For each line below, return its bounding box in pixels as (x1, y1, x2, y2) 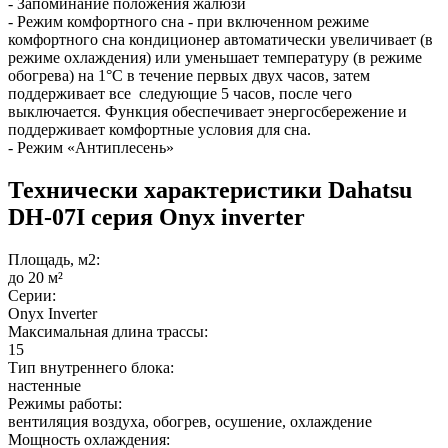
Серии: (8, 286, 56, 304)
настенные (8, 376, 81, 394)
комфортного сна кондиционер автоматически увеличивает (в (8, 30, 433, 48)
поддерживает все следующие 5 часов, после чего (8, 84, 352, 102)
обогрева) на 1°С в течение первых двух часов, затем (8, 66, 370, 84)
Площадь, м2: (8, 250, 100, 268)
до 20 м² (8, 268, 63, 286)
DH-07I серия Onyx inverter (8, 203, 305, 230)
